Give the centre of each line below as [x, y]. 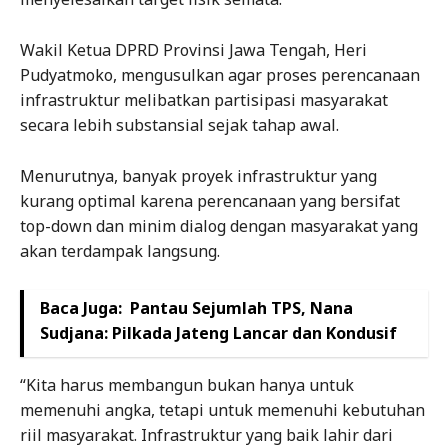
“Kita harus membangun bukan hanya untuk [187, 385]
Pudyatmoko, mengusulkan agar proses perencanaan [220, 75]
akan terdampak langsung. [120, 251]
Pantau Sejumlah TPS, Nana [241, 308]
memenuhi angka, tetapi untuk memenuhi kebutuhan [222, 410]
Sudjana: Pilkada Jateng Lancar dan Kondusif [218, 333]
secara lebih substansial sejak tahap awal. [179, 125]
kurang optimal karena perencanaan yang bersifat [210, 201]
